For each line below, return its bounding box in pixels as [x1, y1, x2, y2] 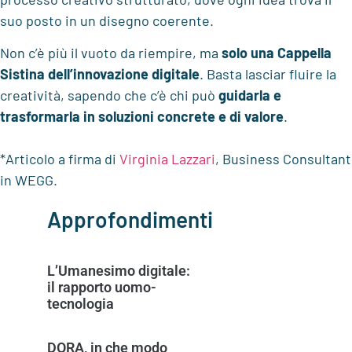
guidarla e [218, 86, 281, 104]
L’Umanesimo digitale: [47, 262, 190, 279]
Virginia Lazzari [119, 150, 215, 168]
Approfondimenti [47, 205, 213, 233]
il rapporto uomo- [47, 278, 156, 295]
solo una [222, 44, 274, 62]
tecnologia [47, 295, 114, 312]
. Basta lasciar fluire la [200, 65, 336, 83]
